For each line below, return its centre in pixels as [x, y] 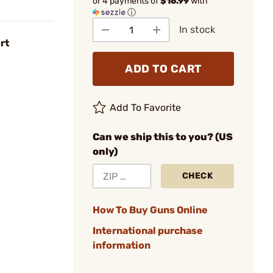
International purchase [148, 231]
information [122, 245]
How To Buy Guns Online [150, 210]
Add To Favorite [146, 108]
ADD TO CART [163, 69]
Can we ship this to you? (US [163, 137]
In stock [197, 30]
